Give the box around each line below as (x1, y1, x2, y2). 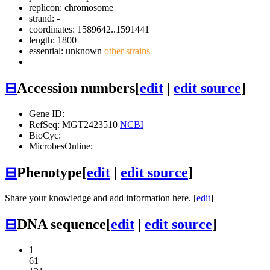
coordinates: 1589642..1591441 (29, 24, 149, 35)
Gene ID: (29, 108, 64, 119)
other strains (102, 46, 150, 57)
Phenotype (17, 164, 82, 180)
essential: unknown (29, 46, 102, 57)
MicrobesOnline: (29, 140, 93, 151)
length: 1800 (29, 35, 77, 46)
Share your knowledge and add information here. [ (5, 192, 196, 203)
